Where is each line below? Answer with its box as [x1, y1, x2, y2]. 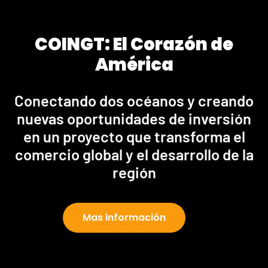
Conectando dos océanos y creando [14, 91, 254, 110]
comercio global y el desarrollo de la [14, 145, 254, 164]
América [95, 53, 173, 77]
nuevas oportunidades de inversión [17, 109, 251, 128]
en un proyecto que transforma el [23, 127, 245, 146]
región [112, 163, 156, 182]
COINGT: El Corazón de [35, 32, 233, 57]
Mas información [83, 211, 166, 225]
